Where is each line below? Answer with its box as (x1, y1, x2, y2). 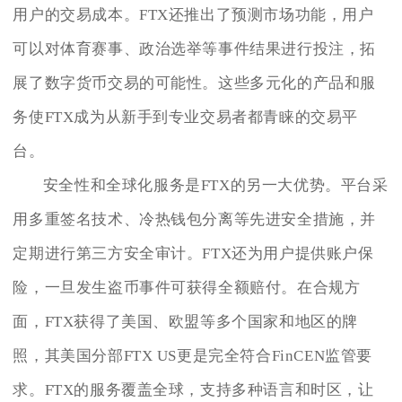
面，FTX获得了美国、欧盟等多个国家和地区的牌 (13, 313, 359, 331)
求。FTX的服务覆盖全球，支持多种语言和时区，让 (13, 381, 374, 399)
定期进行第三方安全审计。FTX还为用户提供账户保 (13, 245, 374, 263)
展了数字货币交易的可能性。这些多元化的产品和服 (13, 74, 377, 92)
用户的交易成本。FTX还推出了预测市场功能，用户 (13, 6, 374, 24)
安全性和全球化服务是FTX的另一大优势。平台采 (42, 177, 389, 195)
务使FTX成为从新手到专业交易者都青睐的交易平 (13, 109, 359, 127)
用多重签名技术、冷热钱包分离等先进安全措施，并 (13, 211, 377, 229)
